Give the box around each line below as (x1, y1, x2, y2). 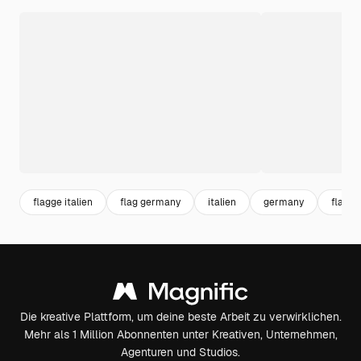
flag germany (120, 195, 180, 209)
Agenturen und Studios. (121, 345, 240, 359)
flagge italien (33, 195, 93, 209)
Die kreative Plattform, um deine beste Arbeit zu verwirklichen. (19, 309, 342, 324)
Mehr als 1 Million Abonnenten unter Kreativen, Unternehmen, (23, 327, 338, 342)
